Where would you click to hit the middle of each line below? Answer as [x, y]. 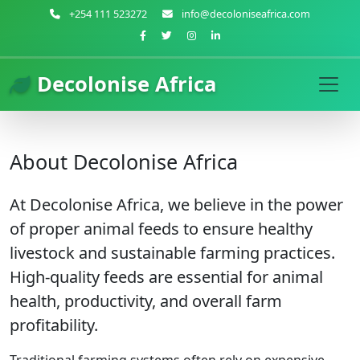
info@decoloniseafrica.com [245, 14]
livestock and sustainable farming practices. [172, 253]
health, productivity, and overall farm [146, 301]
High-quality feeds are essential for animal [166, 277]
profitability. [54, 325]
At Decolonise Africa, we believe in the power [176, 205]
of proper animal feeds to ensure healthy [161, 229]
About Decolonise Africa [124, 162]
